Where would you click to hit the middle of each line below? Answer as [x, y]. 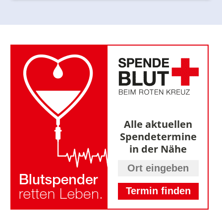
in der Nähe [158, 148]
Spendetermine [158, 136]
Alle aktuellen [158, 124]
